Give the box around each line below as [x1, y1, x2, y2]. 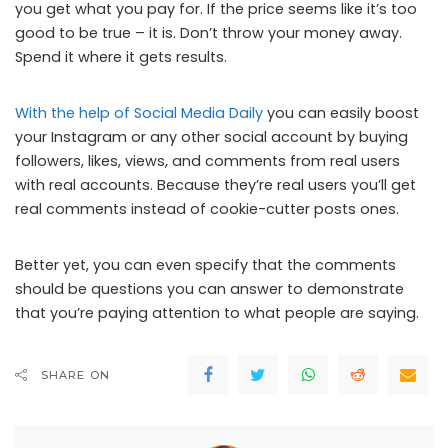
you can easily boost [263, 102, 419, 123]
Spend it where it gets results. [15, 46, 227, 67]
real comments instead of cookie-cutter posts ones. [15, 198, 399, 219]
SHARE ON [41, 367, 110, 382]
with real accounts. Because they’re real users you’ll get [15, 174, 416, 195]
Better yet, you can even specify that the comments [15, 254, 396, 275]
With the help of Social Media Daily [15, 102, 263, 123]
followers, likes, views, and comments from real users [15, 150, 400, 171]
